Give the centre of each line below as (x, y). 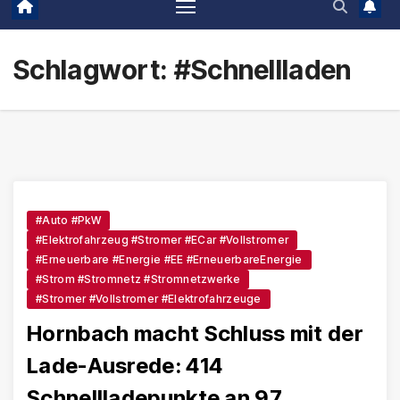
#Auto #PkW (68, 220)
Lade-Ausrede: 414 (125, 365)
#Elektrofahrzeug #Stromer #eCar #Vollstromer (162, 239)
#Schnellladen (262, 70)
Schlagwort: (94, 70)
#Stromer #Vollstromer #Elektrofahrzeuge (149, 298)
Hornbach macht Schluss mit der (195, 333)
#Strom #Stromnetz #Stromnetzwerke (138, 279)
